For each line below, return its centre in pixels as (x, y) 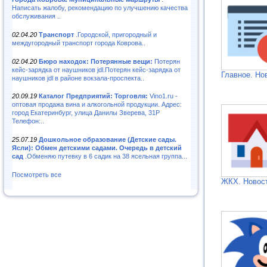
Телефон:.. (28, 121)
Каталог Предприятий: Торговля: (93, 96)
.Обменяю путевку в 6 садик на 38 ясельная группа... (105, 156)
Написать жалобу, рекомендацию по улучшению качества (100, 7)
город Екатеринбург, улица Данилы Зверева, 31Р (86, 113)
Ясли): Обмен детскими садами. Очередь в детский (97, 148)
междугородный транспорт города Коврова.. (79, 43)
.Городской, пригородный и (115, 34)
